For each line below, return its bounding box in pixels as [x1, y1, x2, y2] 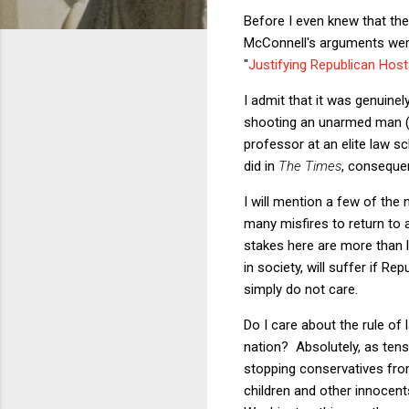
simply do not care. [244, 280, 358, 298]
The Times [278, 157, 341, 174]
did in [244, 157, 278, 174]
